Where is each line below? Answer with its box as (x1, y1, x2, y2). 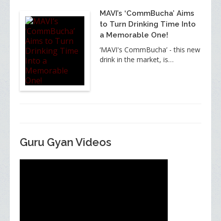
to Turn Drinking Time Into (100, 20, 196, 29)
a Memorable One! (100, 31, 168, 40)
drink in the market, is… (100, 55, 174, 65)
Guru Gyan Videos (20, 136, 111, 149)
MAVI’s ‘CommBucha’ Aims (100, 9, 194, 18)
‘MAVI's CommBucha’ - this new (100, 45, 200, 55)
